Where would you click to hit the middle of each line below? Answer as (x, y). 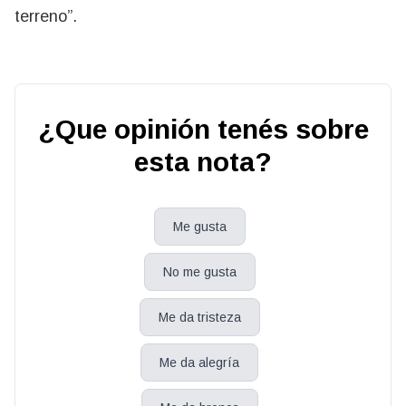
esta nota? (203, 162)
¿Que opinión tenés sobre (203, 129)
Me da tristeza (199, 317)
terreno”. (46, 16)
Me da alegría (199, 362)
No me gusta (199, 272)
